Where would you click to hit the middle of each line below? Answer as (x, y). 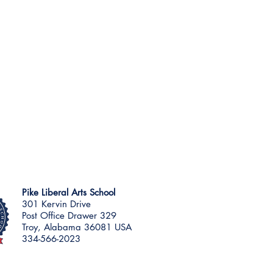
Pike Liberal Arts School (69, 192)
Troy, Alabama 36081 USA (77, 227)
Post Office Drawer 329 (69, 215)
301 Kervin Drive (56, 204)
